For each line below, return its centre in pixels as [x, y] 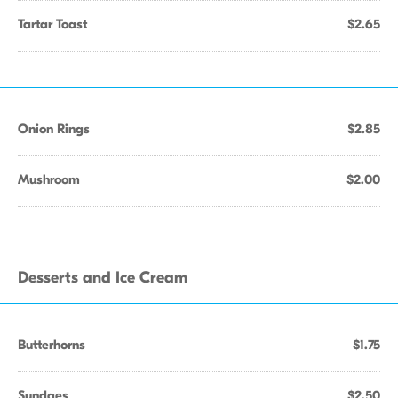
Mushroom [49, 179]
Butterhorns [52, 345]
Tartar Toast [52, 24]
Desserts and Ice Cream [103, 278]
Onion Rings [54, 129]
